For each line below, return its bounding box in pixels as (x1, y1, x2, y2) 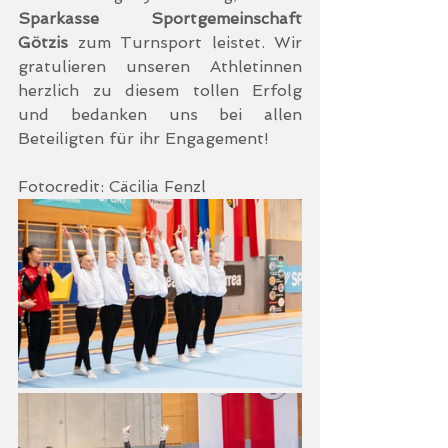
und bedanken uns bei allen (18, 105, 302, 124)
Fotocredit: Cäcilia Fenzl (18, 177, 206, 196)
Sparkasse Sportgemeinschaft (18, 9, 302, 28)
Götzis (18, 33, 68, 52)
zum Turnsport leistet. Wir (68, 33, 302, 52)
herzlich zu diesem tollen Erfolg (18, 81, 302, 100)
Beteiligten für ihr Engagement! (18, 129, 269, 148)
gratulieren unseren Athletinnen (18, 57, 302, 76)
